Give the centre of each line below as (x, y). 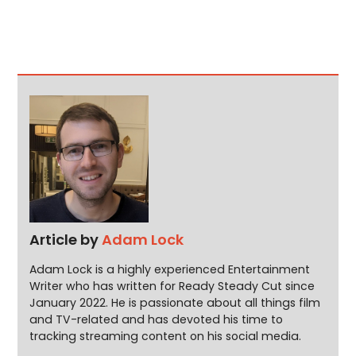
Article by (66, 239)
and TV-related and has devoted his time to (157, 319)
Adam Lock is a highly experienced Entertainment (170, 269)
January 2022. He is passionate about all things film (175, 302)
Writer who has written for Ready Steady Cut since (172, 286)
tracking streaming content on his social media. (166, 336)
